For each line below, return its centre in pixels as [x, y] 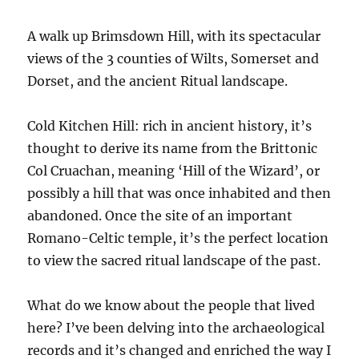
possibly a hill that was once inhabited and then [179, 194]
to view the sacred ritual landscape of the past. [174, 261]
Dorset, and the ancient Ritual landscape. [158, 81]
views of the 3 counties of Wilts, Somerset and [173, 59]
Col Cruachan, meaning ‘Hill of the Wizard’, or [174, 171]
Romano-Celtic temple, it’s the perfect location [178, 238]
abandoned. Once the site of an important [160, 216]
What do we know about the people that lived [171, 306]
